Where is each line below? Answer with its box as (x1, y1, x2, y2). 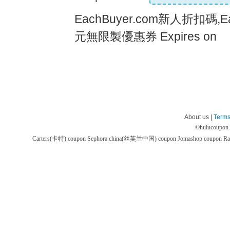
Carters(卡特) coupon (32, 135, 87, 143)
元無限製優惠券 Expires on (74, 30, 217, 43)
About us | (184, 113, 214, 121)
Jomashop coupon (178, 135, 223, 143)
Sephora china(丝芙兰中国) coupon (87, 135, 178, 143)
